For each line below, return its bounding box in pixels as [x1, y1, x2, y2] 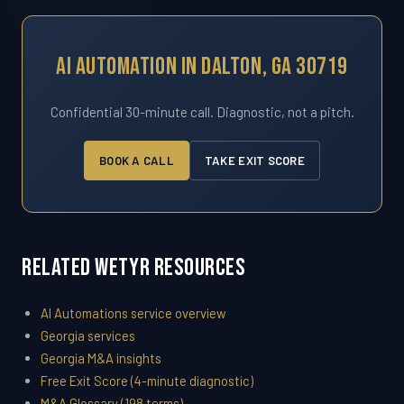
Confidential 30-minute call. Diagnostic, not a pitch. [50, 104, 354, 121]
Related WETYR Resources [22, 253, 246, 283]
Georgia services [40, 327, 135, 344]
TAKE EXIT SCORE [204, 152, 305, 168]
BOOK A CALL [99, 152, 174, 168]
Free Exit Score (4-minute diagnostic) [40, 372, 253, 390]
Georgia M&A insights [40, 350, 161, 367]
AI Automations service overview [40, 305, 226, 322]
